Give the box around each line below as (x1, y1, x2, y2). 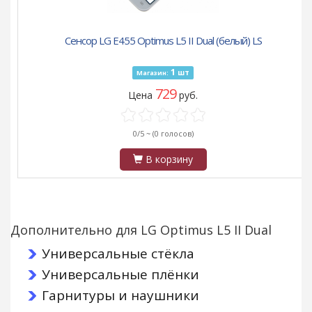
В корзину (143, 153, 193, 166)
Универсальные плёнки (42, 265, 199, 284)
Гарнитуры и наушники (42, 286, 199, 305)
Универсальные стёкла (42, 244, 194, 263)
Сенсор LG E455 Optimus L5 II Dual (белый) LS (64, 33, 262, 48)
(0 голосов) (152, 128, 194, 139)
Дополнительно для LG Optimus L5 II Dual (10, 221, 272, 239)
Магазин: (136, 68, 169, 78)
